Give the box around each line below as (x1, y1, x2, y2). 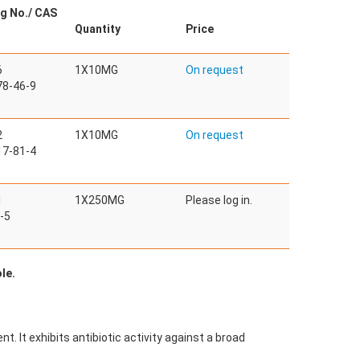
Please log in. (186, 194, 252, 207)
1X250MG (75, 194, 125, 207)
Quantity (75, 22, 121, 35)
